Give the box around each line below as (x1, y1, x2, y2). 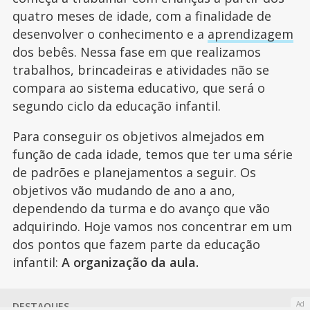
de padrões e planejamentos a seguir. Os (12, 164, 256, 181)
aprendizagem (207, 26, 293, 43)
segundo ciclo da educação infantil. (12, 98, 221, 115)
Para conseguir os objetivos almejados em (12, 128, 264, 145)
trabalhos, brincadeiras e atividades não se (12, 62, 269, 79)
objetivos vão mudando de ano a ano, (12, 182, 235, 199)
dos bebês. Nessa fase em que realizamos (12, 44, 261, 61)
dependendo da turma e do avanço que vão (12, 200, 270, 217)
